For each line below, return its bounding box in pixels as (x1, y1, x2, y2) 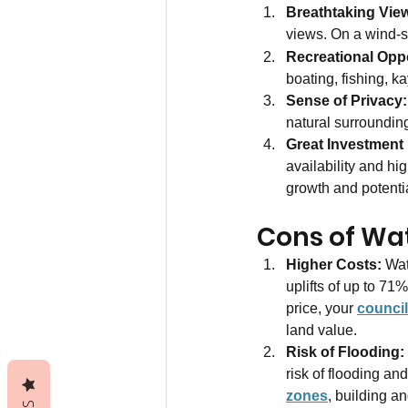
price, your (286, 301, 357, 317)
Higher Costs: (286, 257, 385, 273)
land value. (286, 322, 357, 339)
